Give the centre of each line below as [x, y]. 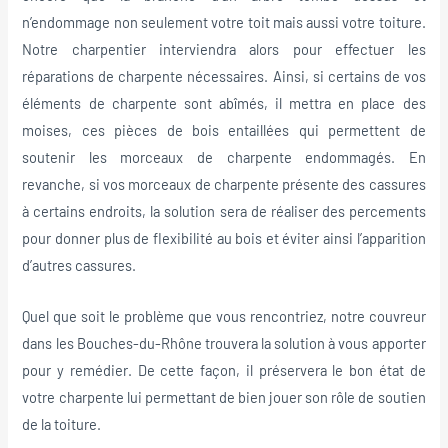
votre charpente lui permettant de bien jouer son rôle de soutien [224, 396]
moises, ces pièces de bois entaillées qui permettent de [224, 130]
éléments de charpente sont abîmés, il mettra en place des [224, 103]
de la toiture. [62, 423]
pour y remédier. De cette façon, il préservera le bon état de [224, 369]
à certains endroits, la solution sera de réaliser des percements [224, 211]
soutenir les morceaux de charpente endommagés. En [224, 157]
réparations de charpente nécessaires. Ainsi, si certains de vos [224, 76]
